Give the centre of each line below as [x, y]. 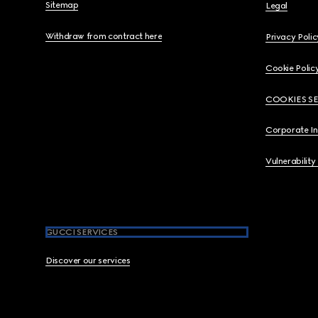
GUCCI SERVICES [82, 232]
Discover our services [88, 261]
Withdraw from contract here [104, 36]
